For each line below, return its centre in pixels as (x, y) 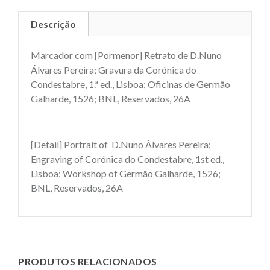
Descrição (53, 24)
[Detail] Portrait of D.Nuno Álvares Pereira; (121, 145)
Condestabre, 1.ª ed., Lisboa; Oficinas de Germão (130, 84)
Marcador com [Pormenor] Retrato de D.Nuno (126, 55)
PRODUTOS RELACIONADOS (88, 261)
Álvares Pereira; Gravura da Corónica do (114, 69)
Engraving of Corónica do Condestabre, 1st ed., (127, 159)
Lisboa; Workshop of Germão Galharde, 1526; (126, 174)
